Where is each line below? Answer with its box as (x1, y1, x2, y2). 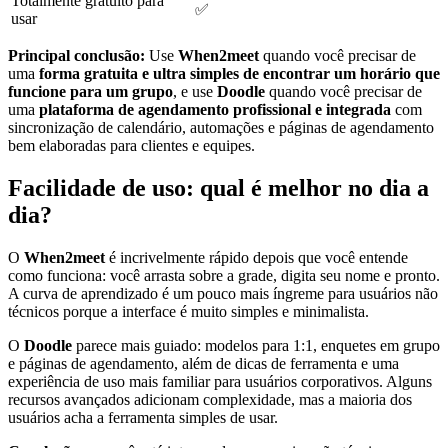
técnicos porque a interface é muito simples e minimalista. (8, 302, 369, 320)
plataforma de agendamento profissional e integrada (39, 100, 391, 118)
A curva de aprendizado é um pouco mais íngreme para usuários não (8, 284, 438, 302)
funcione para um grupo (8, 82, 173, 100)
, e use (173, 82, 217, 100)
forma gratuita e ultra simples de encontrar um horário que (39, 64, 440, 82)
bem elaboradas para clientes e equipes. (8, 136, 255, 154)
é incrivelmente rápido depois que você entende (105, 248, 408, 266)
